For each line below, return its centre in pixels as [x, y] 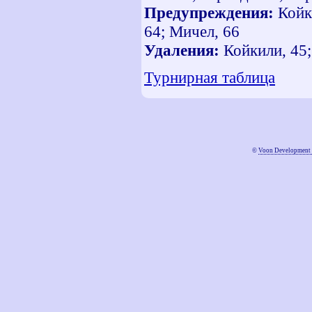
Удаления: [184, 50]
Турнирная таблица [210, 78]
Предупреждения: [209, 13]
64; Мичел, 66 [192, 32]
